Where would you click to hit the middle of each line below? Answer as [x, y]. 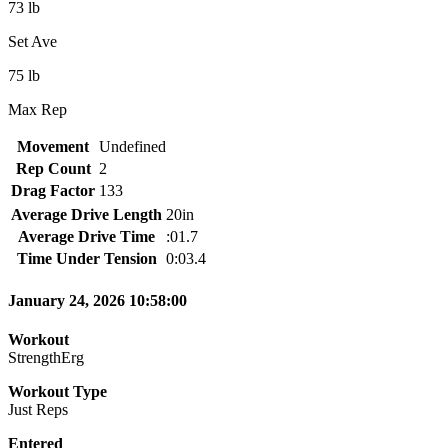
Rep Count [53, 168]
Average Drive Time [86, 236]
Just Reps [38, 410]
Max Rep [37, 109]
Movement [53, 146]
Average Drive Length [86, 214]
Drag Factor [53, 190]
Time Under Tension [86, 258]
